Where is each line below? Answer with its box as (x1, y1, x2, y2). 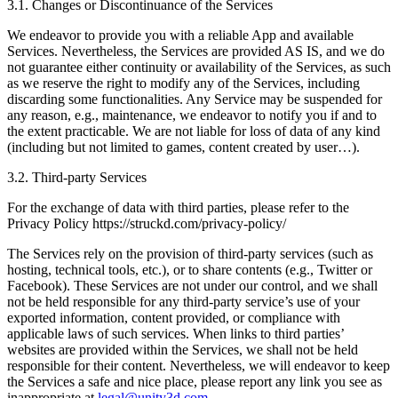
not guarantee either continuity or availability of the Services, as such (7, 59, 391, 75)
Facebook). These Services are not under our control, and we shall (7, 277, 378, 293)
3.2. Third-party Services (7, 169, 147, 185)
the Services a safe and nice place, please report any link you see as (7, 373, 382, 389)
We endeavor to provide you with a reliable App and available (7, 27, 354, 43)
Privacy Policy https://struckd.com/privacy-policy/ (7, 215, 286, 231)
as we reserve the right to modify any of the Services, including (7, 75, 360, 91)
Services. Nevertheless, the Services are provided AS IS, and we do (7, 43, 385, 59)
